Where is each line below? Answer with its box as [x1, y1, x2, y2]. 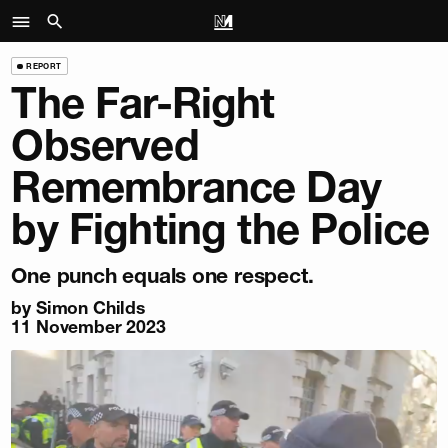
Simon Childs [35, 296, 145, 318]
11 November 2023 [11, 315, 166, 337]
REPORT [26, 60, 62, 71]
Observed [11, 119, 199, 172]
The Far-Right [11, 77, 275, 130]
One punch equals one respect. [11, 263, 314, 289]
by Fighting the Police [11, 203, 430, 256]
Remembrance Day [11, 161, 381, 214]
